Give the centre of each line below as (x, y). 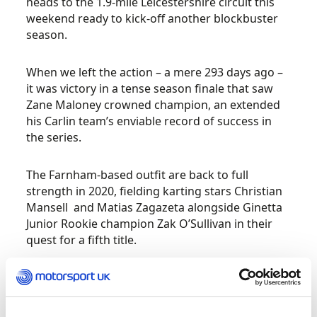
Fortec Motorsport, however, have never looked (154, 277)
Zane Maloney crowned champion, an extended (154, 105)
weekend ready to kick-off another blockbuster (152, 18)
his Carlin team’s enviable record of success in (149, 121)
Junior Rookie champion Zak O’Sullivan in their (150, 224)
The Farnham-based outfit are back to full (138, 175)
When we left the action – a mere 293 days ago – (155, 72)
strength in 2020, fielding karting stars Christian (155, 191)
